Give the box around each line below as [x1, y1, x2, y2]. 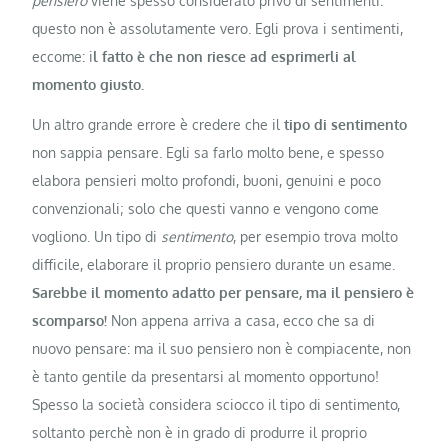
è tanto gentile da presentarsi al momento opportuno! [32, 367, 380, 385]
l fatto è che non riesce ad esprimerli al [93, 48, 357, 66]
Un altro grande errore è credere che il [32, 115, 285, 133]
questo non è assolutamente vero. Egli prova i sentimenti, [32, 20, 404, 38]
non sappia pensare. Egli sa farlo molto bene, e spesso [32, 143, 385, 161]
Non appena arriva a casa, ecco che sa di [107, 311, 376, 329]
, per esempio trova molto [233, 227, 399, 245]
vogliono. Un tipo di [32, 227, 162, 245]
